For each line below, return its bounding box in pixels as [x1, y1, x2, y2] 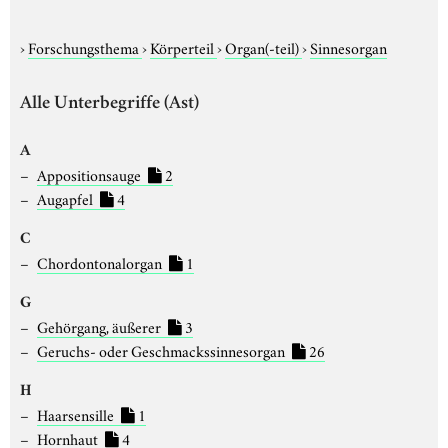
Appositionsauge [36, 162, 144, 185]
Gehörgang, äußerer [36, 314, 164, 337]
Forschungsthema [28, 35, 142, 58]
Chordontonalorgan [36, 250, 165, 273]
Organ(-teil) [225, 35, 302, 58]
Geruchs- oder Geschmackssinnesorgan [36, 338, 288, 361]
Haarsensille [36, 402, 117, 425]
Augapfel [36, 186, 96, 209]
